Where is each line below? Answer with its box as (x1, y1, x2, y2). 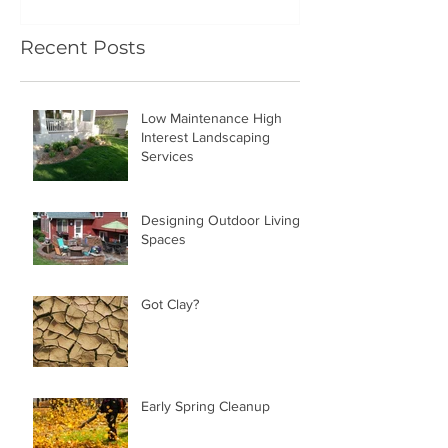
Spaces (141, 231, 186, 248)
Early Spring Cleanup (141, 398, 270, 415)
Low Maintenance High (141, 110, 282, 127)
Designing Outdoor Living (141, 212, 300, 229)
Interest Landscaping (141, 129, 270, 146)
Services (141, 148, 194, 165)
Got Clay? (141, 296, 199, 313)
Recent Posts (20, 36, 145, 60)
